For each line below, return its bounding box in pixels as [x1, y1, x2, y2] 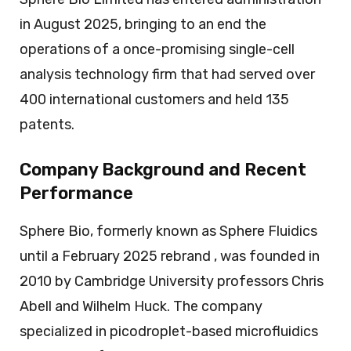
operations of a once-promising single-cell [20, 40, 295, 58]
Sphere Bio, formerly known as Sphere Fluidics [20, 222, 317, 240]
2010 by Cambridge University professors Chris [20, 272, 324, 290]
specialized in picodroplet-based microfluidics [20, 322, 318, 340]
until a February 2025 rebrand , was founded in [20, 247, 320, 265]
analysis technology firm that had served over [20, 65, 315, 83]
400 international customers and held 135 [20, 90, 289, 108]
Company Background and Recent [20, 158, 306, 180]
